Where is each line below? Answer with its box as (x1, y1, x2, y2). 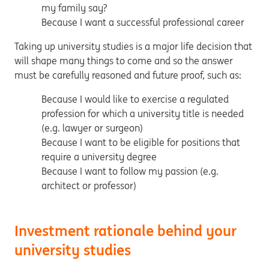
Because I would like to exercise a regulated (41, 93, 229, 105)
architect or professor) (41, 180, 136, 192)
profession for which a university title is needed (41, 107, 244, 119)
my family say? (41, 2, 107, 14)
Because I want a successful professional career (41, 16, 244, 28)
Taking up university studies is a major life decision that (14, 40, 252, 52)
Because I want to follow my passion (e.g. (41, 165, 219, 177)
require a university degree (41, 151, 157, 163)
